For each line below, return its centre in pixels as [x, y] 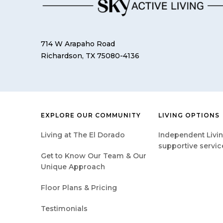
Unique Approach [73, 167]
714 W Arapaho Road [78, 44]
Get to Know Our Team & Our [94, 156]
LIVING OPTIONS [189, 115]
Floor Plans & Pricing [79, 187]
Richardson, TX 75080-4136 [90, 56]
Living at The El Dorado [83, 135]
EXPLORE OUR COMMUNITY [91, 115]
